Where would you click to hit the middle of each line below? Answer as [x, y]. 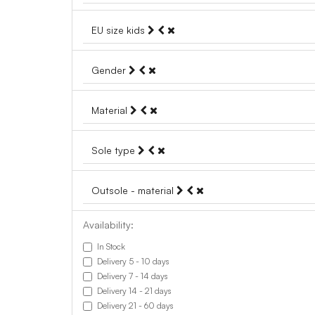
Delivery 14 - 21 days [134, 291]
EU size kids [120, 30]
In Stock [111, 246]
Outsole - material [134, 190]
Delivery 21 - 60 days [135, 306]
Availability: [108, 225]
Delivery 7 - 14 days [133, 276]
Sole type [115, 150]
